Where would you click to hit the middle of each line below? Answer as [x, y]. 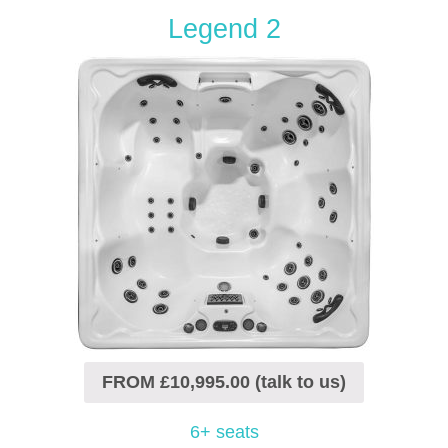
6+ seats [224, 431]
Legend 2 [224, 29]
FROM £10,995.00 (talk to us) [224, 382]
